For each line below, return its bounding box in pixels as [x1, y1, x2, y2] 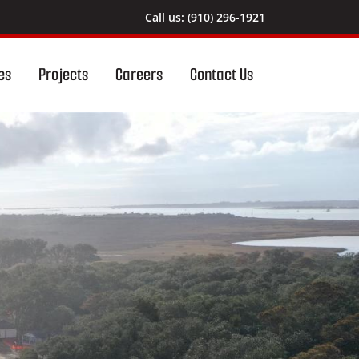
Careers [115, 63, 163, 86]
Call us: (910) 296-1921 [145, 10, 265, 25]
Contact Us [190, 63, 253, 86]
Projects [38, 63, 88, 86]
